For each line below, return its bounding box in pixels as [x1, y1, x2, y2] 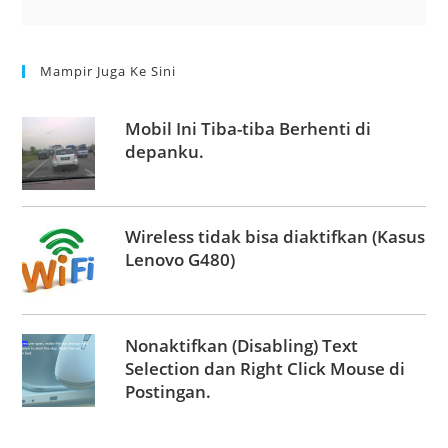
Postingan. [124, 379, 211, 403]
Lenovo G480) [124, 248, 235, 272]
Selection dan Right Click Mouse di [124, 356, 405, 380]
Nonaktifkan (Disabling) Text [124, 333, 358, 357]
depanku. [124, 139, 204, 163]
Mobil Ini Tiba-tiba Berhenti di [124, 116, 371, 140]
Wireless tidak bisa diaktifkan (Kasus [124, 225, 425, 249]
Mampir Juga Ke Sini [40, 62, 177, 81]
